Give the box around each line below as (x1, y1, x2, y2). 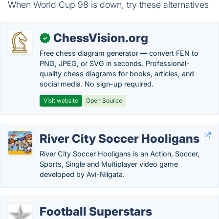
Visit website (44, 97, 78, 104)
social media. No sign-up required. (40, 80, 153, 88)
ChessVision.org (53, 31, 148, 45)
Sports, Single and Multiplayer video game (40, 160, 178, 168)
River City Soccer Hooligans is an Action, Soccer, (40, 150, 199, 158)
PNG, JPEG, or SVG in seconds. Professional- (40, 59, 190, 67)
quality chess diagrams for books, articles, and (40, 69, 194, 78)
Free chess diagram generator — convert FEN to (40, 49, 198, 57)
